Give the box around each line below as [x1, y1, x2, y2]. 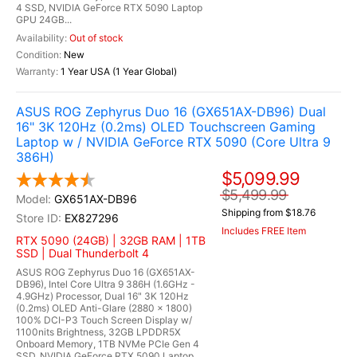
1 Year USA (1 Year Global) [61, 65, 177, 77]
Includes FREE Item [222, 225, 306, 237]
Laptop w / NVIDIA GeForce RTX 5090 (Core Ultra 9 [16, 134, 331, 150]
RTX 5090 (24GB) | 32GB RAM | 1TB [16, 233, 206, 247]
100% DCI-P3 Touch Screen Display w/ [16, 314, 192, 326]
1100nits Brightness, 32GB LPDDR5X [16, 326, 181, 338]
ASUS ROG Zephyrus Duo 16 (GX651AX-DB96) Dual [16, 104, 326, 120]
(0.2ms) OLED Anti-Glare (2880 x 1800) [16, 302, 192, 314]
